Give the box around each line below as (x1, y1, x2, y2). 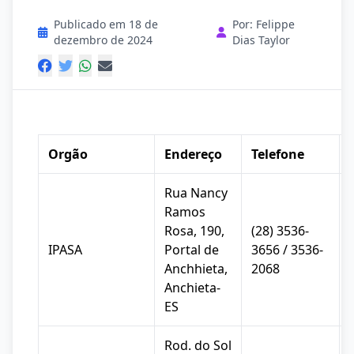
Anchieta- (164, 279, 220, 296)
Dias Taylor (232, 32, 290, 47)
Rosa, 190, (164, 222, 224, 239)
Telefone (251, 145, 304, 163)
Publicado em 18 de (54, 17, 158, 32)
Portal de (164, 241, 219, 258)
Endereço (164, 145, 222, 163)
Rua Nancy (164, 184, 228, 201)
